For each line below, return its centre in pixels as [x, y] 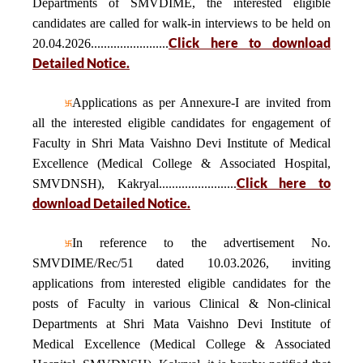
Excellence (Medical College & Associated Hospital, [181, 163]
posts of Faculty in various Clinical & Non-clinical [181, 303]
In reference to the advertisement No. [201, 243]
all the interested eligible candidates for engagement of [181, 123]
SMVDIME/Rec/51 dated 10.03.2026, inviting [181, 263]
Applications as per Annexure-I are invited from [201, 102]
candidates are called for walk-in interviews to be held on [181, 23]
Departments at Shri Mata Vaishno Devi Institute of [181, 324]
